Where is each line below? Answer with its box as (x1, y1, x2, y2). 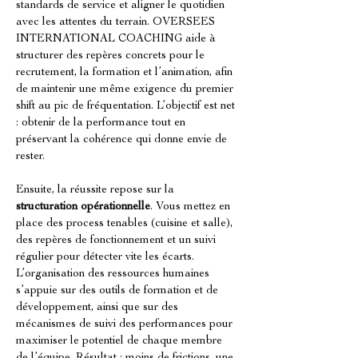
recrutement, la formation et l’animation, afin (16, 67, 236, 78)
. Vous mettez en (150, 201, 233, 213)
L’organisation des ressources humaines (16, 268, 213, 280)
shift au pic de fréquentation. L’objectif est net (16, 101, 238, 112)
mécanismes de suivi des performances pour (16, 319, 236, 330)
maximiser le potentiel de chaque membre (16, 336, 225, 347)
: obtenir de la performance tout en (16, 117, 189, 129)
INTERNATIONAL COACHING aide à (16, 34, 219, 45)
